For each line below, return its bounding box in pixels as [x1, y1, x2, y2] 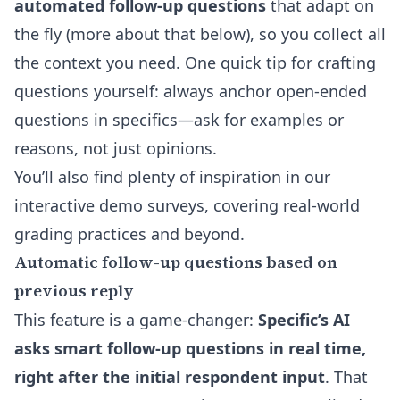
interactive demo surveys [14, 195, 204, 216]
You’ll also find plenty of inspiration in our [14, 166, 330, 187]
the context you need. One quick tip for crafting [14, 52, 376, 73]
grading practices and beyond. [14, 223, 245, 245]
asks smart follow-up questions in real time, [14, 337, 366, 359]
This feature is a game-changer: [14, 309, 258, 330]
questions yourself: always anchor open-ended [14, 80, 367, 102]
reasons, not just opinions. [14, 137, 217, 159]
